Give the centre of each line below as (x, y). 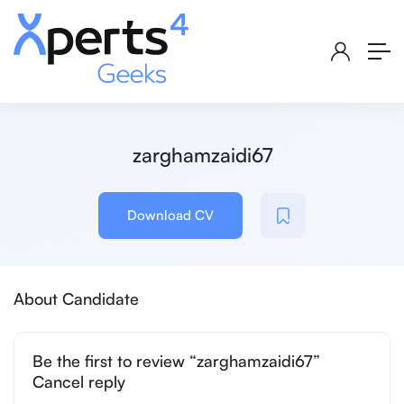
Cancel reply (79, 382)
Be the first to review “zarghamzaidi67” (176, 361)
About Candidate (76, 299)
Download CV (170, 216)
